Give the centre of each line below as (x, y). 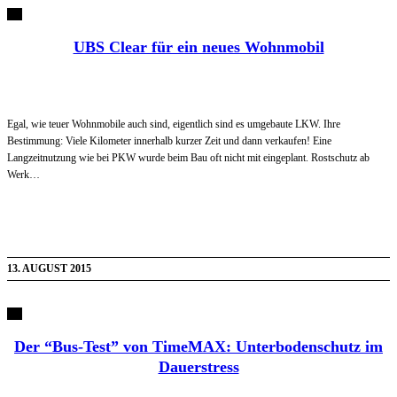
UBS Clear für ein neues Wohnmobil (198, 47)
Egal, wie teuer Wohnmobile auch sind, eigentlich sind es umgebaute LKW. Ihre (174, 124)
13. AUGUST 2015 (49, 268)
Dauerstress (198, 366)
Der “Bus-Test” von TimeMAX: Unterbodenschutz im (198, 346)
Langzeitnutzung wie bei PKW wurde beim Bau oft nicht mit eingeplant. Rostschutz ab (188, 157)
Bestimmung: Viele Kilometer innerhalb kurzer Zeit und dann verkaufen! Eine (169, 140)
